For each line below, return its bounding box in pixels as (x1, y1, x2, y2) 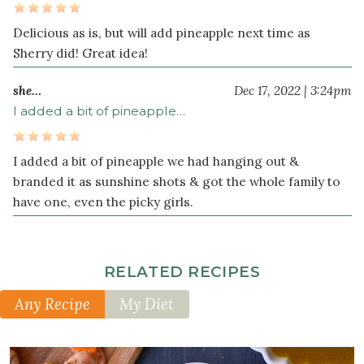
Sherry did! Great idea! (12, 45, 148, 62)
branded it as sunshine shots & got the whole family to (12, 173, 340, 190)
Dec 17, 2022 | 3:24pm (233, 82, 352, 99)
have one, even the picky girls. (12, 193, 193, 210)
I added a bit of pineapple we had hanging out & (12, 153, 299, 170)
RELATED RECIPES (103, 262, 261, 282)
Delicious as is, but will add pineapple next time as (12, 24, 310, 41)
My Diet (119, 294, 175, 314)
